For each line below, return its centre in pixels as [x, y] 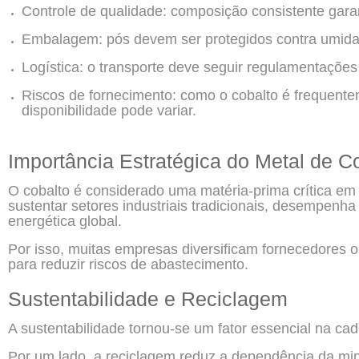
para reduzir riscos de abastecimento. [128, 264]
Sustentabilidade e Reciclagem [148, 298]
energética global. [65, 221]
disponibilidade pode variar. [109, 110]
